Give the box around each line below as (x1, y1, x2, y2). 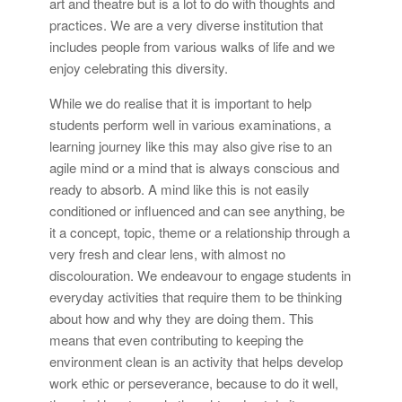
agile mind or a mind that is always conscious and (49, 157, 339, 177)
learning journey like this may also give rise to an (49, 135, 332, 155)
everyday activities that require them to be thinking (49, 286, 342, 306)
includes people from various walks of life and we (49, 36, 335, 56)
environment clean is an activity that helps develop (49, 351, 343, 371)
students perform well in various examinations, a (49, 114, 331, 134)
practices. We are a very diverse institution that (49, 14, 323, 34)
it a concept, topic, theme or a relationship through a (49, 222, 350, 241)
